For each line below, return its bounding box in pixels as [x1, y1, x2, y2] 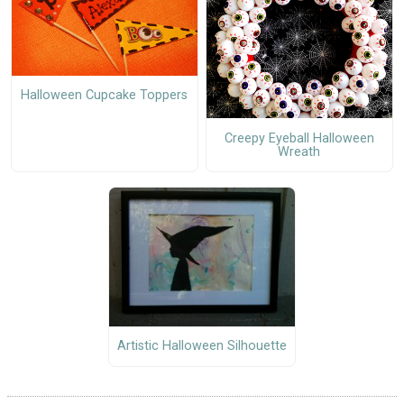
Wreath [278, 143, 321, 160]
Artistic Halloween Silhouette [116, 338, 287, 354]
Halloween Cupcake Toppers [21, 87, 188, 104]
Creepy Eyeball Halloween [224, 130, 374, 146]
